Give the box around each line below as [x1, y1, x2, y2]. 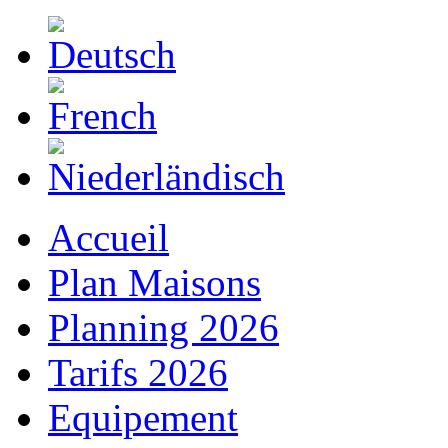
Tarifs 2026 [48, 351, 228, 394]
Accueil [48, 216, 169, 259]
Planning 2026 [48, 306, 279, 349]
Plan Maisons [48, 261, 261, 304]
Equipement [48, 396, 238, 439]
